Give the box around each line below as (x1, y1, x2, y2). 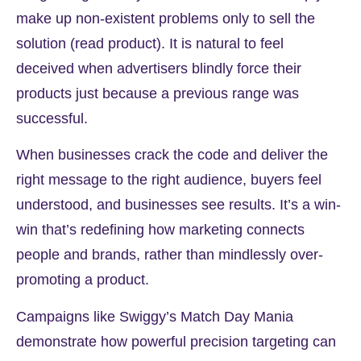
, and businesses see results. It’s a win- (89, 197, 341, 214)
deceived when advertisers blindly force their (16, 60, 301, 77)
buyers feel (251, 172, 322, 189)
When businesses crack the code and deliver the (16, 147, 328, 164)
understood (16, 197, 89, 214)
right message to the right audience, (16, 172, 251, 189)
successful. (16, 110, 92, 127)
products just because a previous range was (16, 85, 299, 102)
